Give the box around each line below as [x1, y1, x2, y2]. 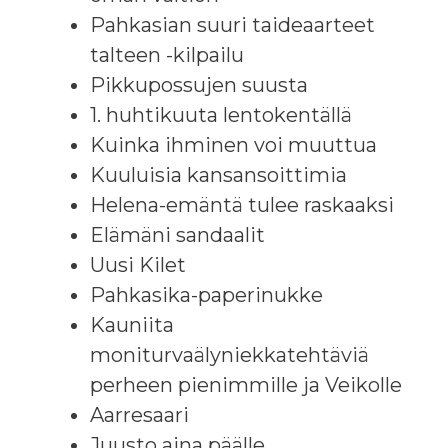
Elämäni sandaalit [90, 222, 265, 247]
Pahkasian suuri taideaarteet [90, 12, 375, 37]
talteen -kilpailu [90, 42, 244, 67]
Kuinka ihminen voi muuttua [90, 132, 377, 157]
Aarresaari [90, 402, 189, 427]
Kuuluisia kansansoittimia [90, 162, 347, 187]
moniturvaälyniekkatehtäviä [90, 342, 369, 367]
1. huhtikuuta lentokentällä [90, 102, 352, 127]
